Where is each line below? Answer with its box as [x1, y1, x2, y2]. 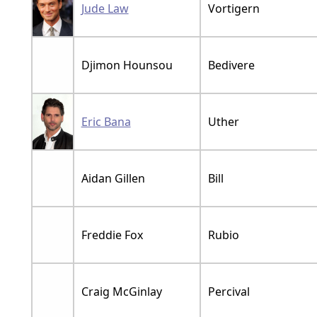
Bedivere [207, 57, 255, 73]
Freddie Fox [81, 226, 143, 243]
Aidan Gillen [81, 170, 145, 186]
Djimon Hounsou [81, 57, 173, 73]
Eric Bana [81, 113, 131, 129]
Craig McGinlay [81, 283, 162, 299]
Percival [207, 283, 250, 299]
